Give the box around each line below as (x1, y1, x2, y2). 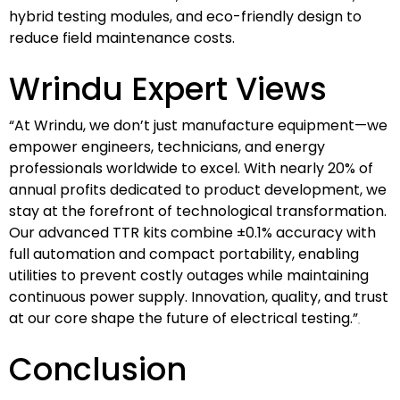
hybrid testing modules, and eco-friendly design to (9, 5, 362, 27)
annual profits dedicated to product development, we (9, 179, 387, 200)
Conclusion (9, 346, 187, 391)
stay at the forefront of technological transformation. (9, 200, 387, 221)
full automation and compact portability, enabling (9, 243, 359, 264)
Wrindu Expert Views (9, 66, 327, 111)
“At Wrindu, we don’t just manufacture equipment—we (9, 114, 387, 136)
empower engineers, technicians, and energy (9, 136, 325, 157)
